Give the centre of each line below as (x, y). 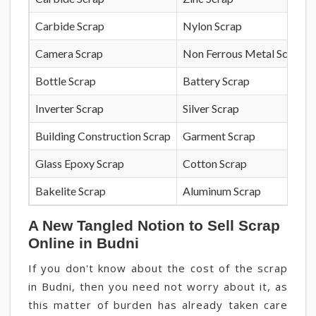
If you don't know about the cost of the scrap (158, 268)
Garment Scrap (219, 136)
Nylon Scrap (212, 26)
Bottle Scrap (66, 81)
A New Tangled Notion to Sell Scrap (154, 225)
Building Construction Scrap (103, 136)
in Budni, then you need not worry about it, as (158, 286)
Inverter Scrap (69, 108)
